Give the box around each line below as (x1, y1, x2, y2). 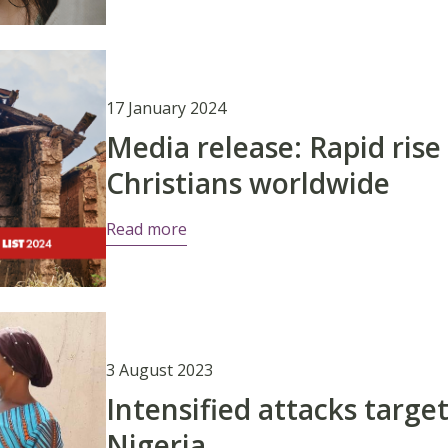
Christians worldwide (105, 163, 390, 202)
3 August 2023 (105, 358, 213, 381)
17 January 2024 (105, 96, 226, 119)
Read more (105, 217, 187, 240)
